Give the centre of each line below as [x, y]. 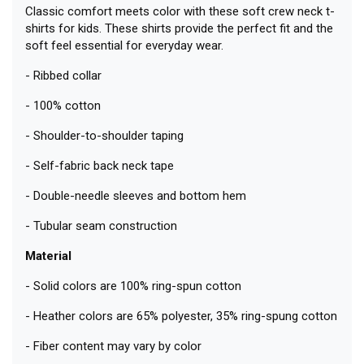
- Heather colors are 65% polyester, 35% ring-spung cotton [181, 316]
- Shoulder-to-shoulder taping [104, 135]
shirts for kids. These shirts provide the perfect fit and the [179, 28]
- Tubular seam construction [101, 225]
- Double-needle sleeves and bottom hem [136, 195]
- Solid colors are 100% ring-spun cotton [133, 286]
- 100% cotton [63, 105]
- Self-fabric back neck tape [100, 165]
